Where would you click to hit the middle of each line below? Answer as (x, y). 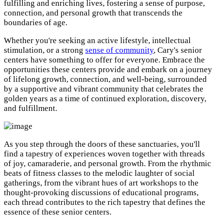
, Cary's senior (178, 50)
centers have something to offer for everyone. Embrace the (104, 60)
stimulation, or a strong (45, 50)
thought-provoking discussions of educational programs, (101, 193)
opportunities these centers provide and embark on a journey (108, 70)
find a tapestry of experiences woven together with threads (104, 154)
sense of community (119, 50)
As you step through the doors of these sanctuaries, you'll (102, 144)
